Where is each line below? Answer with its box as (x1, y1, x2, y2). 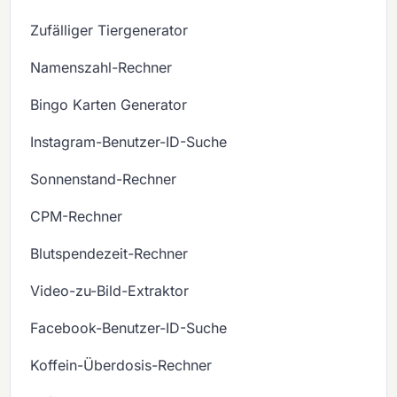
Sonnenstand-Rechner (30, 170, 177, 189)
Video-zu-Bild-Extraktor (30, 282, 190, 300)
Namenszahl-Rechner (30, 58, 173, 77)
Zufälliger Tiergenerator (30, 21, 189, 40)
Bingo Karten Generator (30, 96, 188, 114)
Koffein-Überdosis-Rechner (30, 356, 213, 375)
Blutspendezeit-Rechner (30, 245, 189, 263)
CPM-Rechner (30, 207, 123, 226)
